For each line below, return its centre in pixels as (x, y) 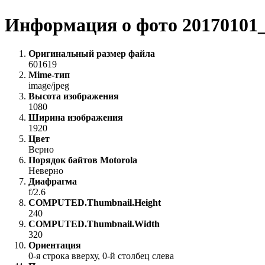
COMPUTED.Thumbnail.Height (95, 203)
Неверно (46, 171)
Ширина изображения (76, 118)
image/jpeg (49, 86)
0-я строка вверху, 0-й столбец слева (101, 256)
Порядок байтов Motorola (83, 160)
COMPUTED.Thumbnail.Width (94, 224)
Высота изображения (74, 96)
